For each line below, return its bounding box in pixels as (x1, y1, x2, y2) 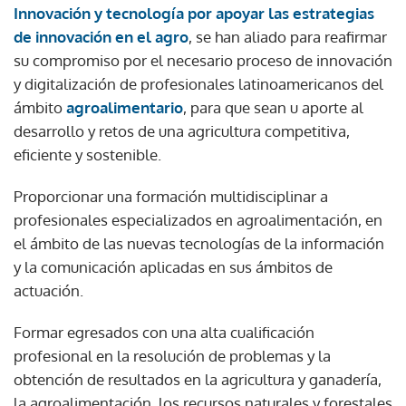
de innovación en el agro (14, 26, 188, 46)
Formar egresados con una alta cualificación (14, 322, 314, 342)
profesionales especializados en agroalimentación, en (14, 209, 382, 229)
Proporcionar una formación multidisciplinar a (14, 186, 328, 206)
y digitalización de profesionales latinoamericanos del (14, 73, 383, 93)
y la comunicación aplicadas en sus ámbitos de (14, 256, 333, 276)
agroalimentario (66, 97, 183, 117)
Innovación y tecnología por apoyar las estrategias (14, 3, 374, 23)
